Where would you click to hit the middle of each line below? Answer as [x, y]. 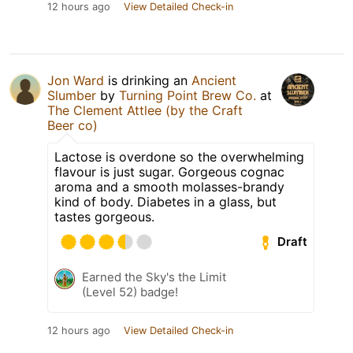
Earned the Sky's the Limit [154, 277]
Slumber [72, 95]
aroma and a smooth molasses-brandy [169, 186]
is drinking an [148, 80]
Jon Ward [76, 80]
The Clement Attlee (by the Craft [145, 110]
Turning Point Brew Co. [188, 95]
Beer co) [72, 125]
